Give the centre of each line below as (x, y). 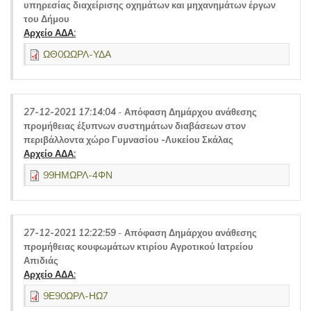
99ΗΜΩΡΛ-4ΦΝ (78, 175)
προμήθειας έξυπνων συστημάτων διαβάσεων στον (135, 126)
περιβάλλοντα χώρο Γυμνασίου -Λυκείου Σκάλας (128, 140)
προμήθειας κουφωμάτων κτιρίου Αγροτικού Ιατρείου (138, 246)
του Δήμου (47, 19)
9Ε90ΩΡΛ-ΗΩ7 (76, 296)
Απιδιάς (41, 260)
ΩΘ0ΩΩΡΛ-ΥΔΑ (77, 54)
